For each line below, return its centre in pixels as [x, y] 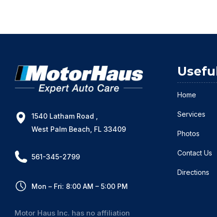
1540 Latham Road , [65, 116]
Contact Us [194, 153]
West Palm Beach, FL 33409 [79, 129]
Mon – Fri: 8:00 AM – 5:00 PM [80, 186]
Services [191, 114]
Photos [188, 133]
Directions [193, 172]
